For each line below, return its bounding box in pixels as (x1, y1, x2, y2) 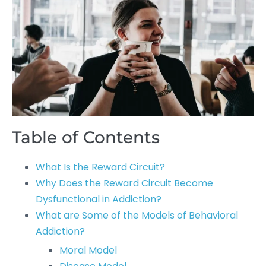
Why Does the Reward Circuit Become (36, 176, 213, 190)
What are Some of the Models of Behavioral (36, 208, 238, 222)
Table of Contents (12, 127, 160, 147)
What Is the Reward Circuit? (36, 160, 165, 174)
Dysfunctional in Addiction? (36, 192, 161, 206)
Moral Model (59, 243, 117, 257)
